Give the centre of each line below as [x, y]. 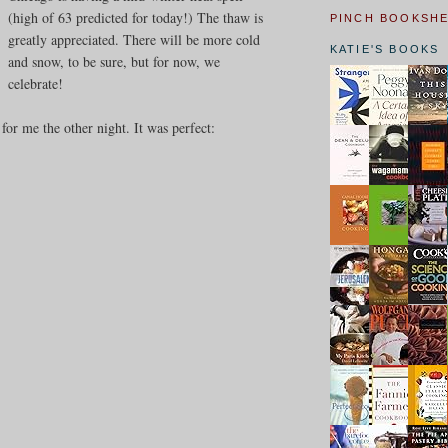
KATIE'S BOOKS [384, 49]
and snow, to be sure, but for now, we [114, 61]
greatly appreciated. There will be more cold [134, 39]
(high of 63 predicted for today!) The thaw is [136, 17]
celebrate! [36, 83]
